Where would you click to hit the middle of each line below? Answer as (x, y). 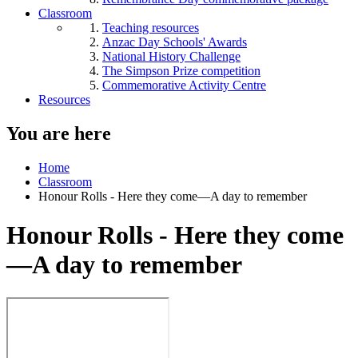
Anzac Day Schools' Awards (175, 42)
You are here (59, 133)
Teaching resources (151, 28)
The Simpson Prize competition (181, 71)
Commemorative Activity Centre (184, 85)
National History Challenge (171, 56)
